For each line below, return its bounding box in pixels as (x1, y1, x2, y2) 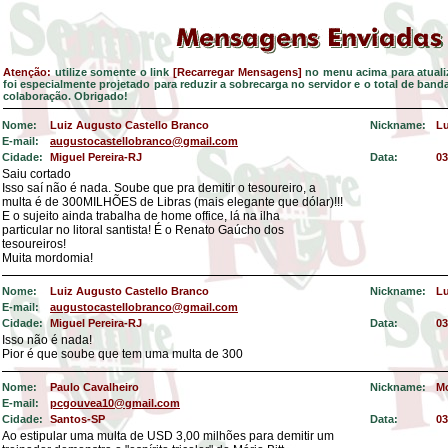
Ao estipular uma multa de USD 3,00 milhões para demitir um (2, 429, 334, 443)
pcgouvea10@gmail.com (50, 397, 180, 409)
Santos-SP (50, 413, 105, 425)
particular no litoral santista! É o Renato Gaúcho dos (2, 223, 284, 237)
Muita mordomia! (2, 251, 93, 265)
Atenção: (3, 66, 51, 78)
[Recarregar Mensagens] (172, 66, 302, 78)
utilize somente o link (54, 66, 173, 78)
